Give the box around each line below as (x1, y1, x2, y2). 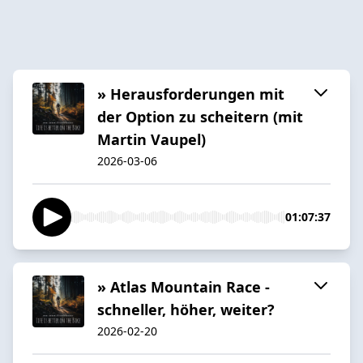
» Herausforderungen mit (97, 83, 284, 104)
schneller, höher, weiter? (97, 299, 275, 319)
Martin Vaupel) (97, 129, 206, 149)
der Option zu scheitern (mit (97, 106, 303, 126)
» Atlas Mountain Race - (97, 276, 270, 297)
